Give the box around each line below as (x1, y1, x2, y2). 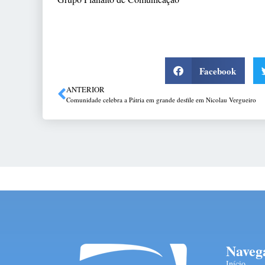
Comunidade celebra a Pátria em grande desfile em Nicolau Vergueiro (66, 95, 256, 105)
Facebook (199, 64, 237, 77)
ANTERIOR (66, 84, 105, 95)
